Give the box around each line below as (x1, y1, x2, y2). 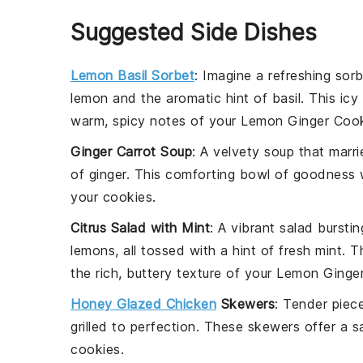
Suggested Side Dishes (70, 19, 317, 46)
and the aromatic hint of (108, 90, 272, 106)
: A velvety (192, 143, 264, 160)
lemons (70, 242, 115, 258)
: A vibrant (210, 220, 280, 236)
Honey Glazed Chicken (70, 296, 216, 312)
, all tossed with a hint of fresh (115, 242, 315, 258)
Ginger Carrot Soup (70, 143, 192, 160)
